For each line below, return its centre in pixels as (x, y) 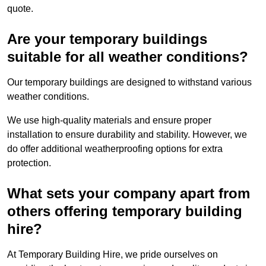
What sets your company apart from (129, 194)
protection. (29, 163)
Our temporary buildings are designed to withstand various (129, 83)
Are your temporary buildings (107, 39)
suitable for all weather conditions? (128, 57)
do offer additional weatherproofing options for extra (115, 149)
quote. (20, 9)
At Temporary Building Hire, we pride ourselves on (113, 255)
